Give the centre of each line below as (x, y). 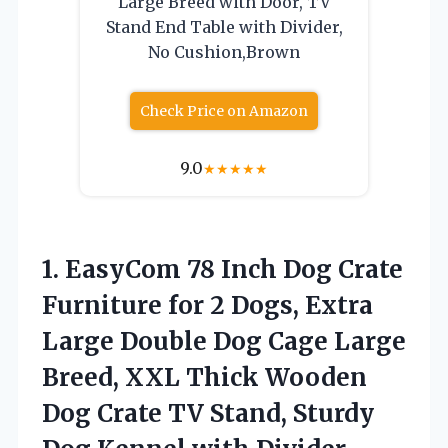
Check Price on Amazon (224, 110)
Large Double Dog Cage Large (224, 341)
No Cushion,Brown (224, 51)
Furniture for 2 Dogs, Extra (207, 305)
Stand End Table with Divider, (224, 26)
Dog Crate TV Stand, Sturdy (208, 413)
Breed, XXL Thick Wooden (204, 377)
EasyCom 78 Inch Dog (198, 269)
